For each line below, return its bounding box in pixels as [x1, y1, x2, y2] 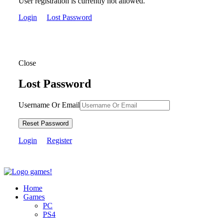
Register [47, 136, 72, 145]
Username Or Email [18, 101, 80, 109]
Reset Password [22, 120, 69, 127]
